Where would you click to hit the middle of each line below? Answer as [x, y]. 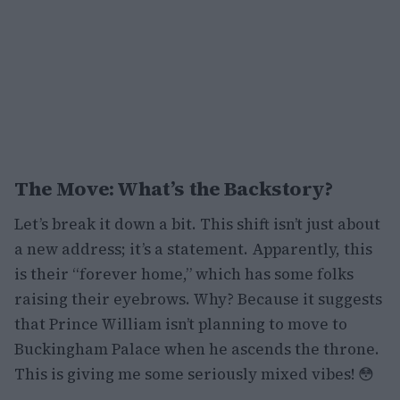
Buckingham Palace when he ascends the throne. [197, 349]
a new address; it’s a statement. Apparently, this [193, 249]
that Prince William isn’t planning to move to [181, 324]
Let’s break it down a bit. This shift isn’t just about [197, 224]
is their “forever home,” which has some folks [184, 274]
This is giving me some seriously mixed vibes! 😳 [194, 374]
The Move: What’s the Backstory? [174, 188]
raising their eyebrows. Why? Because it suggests [198, 299]
